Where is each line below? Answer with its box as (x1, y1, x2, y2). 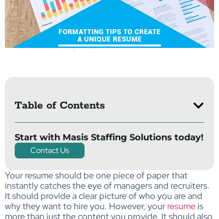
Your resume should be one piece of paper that (5, 170, 188, 181)
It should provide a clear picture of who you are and (5, 190, 202, 201)
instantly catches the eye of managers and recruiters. (5, 180, 210, 191)
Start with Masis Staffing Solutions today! (15, 132, 203, 143)
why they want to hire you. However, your (5, 200, 167, 212)
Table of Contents (15, 99, 105, 112)
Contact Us (30, 145, 69, 155)
